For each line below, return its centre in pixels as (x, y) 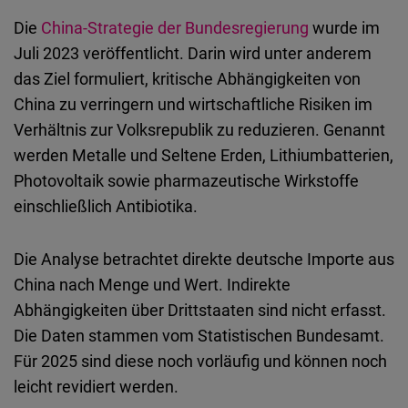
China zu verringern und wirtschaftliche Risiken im (193, 104)
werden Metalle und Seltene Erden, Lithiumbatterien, (204, 155)
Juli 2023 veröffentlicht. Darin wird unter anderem (193, 53)
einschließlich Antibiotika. (106, 206)
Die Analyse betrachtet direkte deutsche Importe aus (204, 259)
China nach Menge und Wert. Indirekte (152, 285)
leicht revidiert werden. (96, 387)
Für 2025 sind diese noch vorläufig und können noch (200, 361)
